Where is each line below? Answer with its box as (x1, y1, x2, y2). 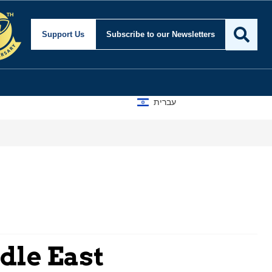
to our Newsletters (147, 30, 215, 39)
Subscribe (106, 30, 147, 39)
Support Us (42, 30, 84, 39)
